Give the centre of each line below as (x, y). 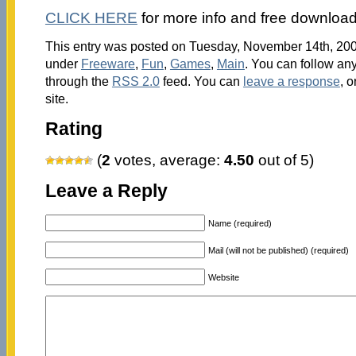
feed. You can (201, 81)
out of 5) (284, 161)
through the (78, 81)
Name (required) (240, 223)
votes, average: (167, 161)
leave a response (291, 81)
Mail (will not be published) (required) (278, 250)
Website (223, 277)
